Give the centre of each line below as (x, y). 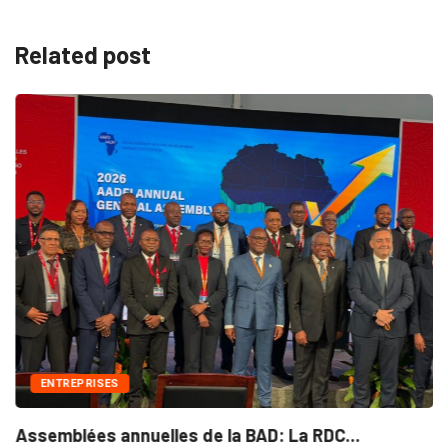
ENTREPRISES (79, 383)
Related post (83, 55)
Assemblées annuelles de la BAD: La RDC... (187, 434)
